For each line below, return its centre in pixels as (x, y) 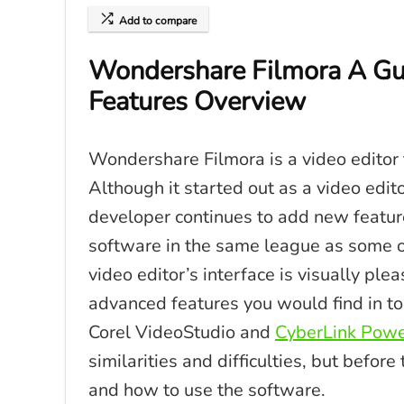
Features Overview (197, 101)
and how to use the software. (207, 390)
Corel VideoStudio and (182, 332)
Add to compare (158, 21)
